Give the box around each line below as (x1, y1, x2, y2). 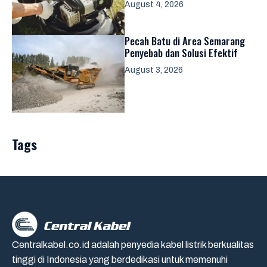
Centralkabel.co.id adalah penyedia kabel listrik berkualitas (12, 239, 254, 250)
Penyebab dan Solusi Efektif (125, 45, 238, 60)
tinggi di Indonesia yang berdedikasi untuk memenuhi (12, 254, 228, 265)
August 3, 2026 (125, 66, 183, 74)
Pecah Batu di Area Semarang (125, 33, 245, 48)
